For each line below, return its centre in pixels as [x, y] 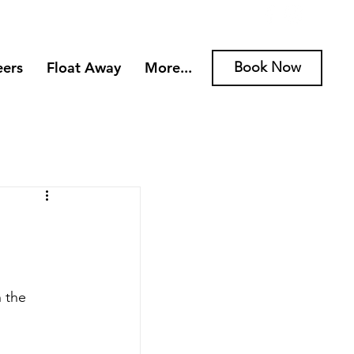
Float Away [84, 67]
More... [168, 67]
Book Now [267, 67]
